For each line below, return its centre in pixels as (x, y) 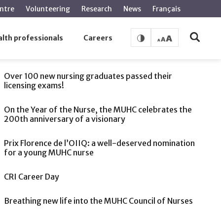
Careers (98, 38)
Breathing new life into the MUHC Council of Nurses (98, 201)
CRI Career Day (31, 177)
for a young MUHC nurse (49, 152)
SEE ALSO (25, 48)
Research (97, 9)
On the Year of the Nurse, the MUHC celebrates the (98, 110)
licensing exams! (34, 85)
